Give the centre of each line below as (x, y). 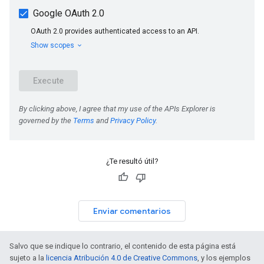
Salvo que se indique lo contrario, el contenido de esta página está (123, 246)
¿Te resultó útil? (132, 161)
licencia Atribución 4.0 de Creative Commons (122, 258)
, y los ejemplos (224, 258)
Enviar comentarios (132, 211)
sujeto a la (28, 258)
